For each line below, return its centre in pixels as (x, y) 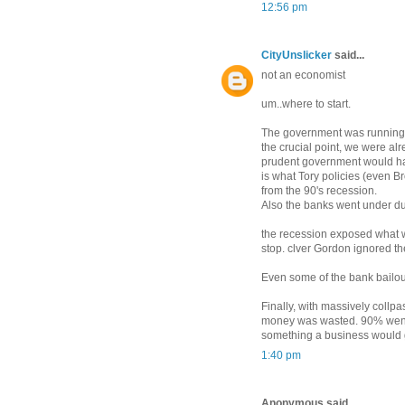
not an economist (303, 75)
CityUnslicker (297, 56)
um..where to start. (306, 104)
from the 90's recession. (319, 191)
